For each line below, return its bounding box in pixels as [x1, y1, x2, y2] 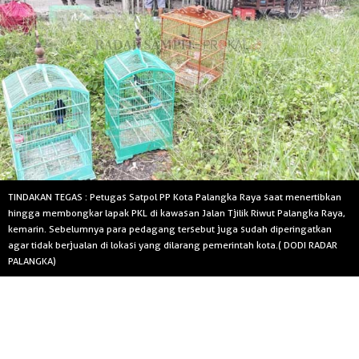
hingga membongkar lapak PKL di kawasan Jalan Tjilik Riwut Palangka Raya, [8, 207, 345, 220]
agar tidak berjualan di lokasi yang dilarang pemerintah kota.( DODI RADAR [8, 239, 337, 252]
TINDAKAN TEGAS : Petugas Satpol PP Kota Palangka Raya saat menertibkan [8, 191, 341, 204]
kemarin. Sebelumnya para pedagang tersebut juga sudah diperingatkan [8, 223, 332, 236]
